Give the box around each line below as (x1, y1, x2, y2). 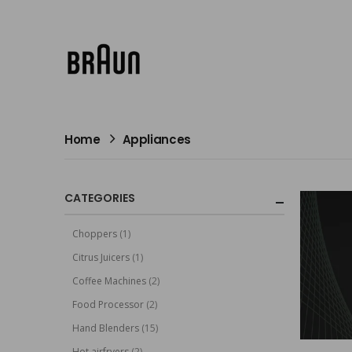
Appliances (122, 131, 191, 148)
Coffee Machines (72, 273, 146, 288)
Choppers (72, 226, 117, 240)
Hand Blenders (72, 321, 139, 335)
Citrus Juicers (72, 250, 130, 264)
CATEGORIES (64, 190, 135, 206)
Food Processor (72, 297, 144, 311)
